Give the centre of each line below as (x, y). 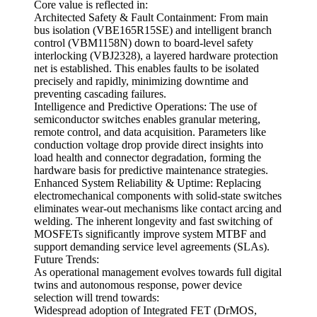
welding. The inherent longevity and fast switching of (153, 221)
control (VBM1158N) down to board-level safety (144, 43)
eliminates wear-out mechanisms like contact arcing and (158, 209)
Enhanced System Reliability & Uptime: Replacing (148, 183)
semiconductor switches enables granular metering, (147, 120)
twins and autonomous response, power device (138, 285)
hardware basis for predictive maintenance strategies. (151, 171)
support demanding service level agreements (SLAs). (152, 247)
